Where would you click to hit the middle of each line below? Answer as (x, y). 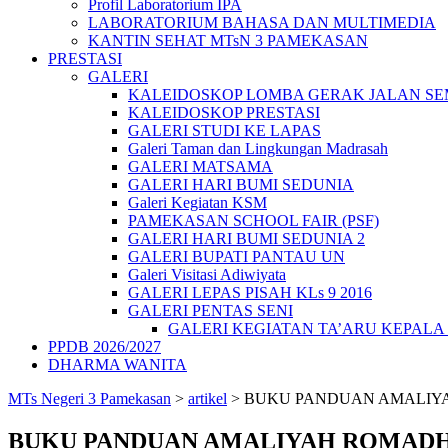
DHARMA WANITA (117, 364)
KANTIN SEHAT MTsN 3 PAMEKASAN (228, 40)
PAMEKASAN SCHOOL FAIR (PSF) (253, 220)
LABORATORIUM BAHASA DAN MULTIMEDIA (262, 22)
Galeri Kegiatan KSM (197, 202)
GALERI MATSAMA (200, 166)
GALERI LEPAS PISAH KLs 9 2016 (250, 292)
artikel (207, 398)
